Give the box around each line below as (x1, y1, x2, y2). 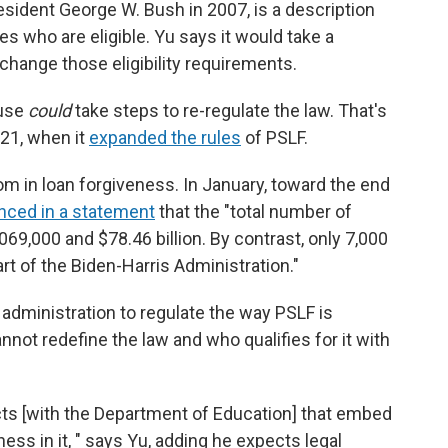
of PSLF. (241, 127, 308, 148)
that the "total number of (155, 201, 352, 222)
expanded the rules (89, 127, 241, 148)
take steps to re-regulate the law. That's (75, 100, 387, 121)
